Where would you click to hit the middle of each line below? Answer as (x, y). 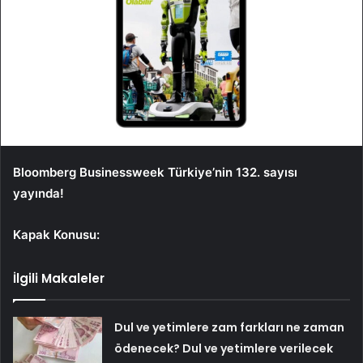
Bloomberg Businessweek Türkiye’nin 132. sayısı (155, 173)
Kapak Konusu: (56, 235)
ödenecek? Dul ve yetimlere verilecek (224, 349)
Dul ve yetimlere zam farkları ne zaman (230, 328)
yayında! (38, 194)
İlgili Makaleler (59, 279)
